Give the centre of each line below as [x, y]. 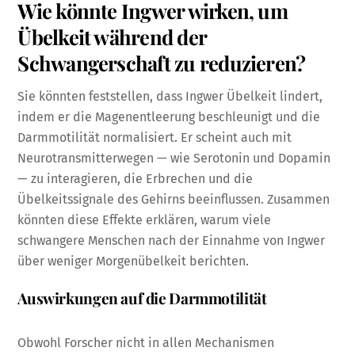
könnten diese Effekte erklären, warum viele [145, 219]
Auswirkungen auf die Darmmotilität [142, 298]
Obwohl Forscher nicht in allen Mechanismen [146, 343]
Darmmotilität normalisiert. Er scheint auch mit [155, 137]
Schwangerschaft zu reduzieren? [162, 62]
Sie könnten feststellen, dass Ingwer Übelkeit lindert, [170, 96]
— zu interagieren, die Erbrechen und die [136, 178]
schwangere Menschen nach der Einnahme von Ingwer [172, 240]
